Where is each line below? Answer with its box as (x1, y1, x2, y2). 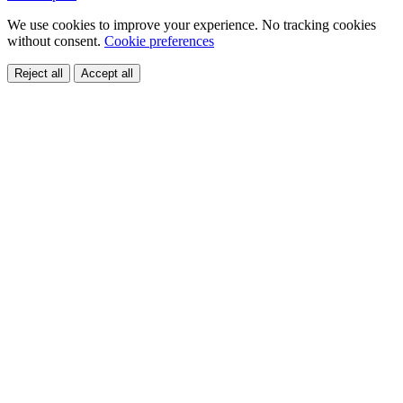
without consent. (7, 32, 104, 49)
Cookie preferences (104, 32, 214, 49)
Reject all (14, 66, 63, 80)
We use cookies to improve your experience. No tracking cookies (7, 16, 376, 32)
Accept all (81, 66, 133, 80)
